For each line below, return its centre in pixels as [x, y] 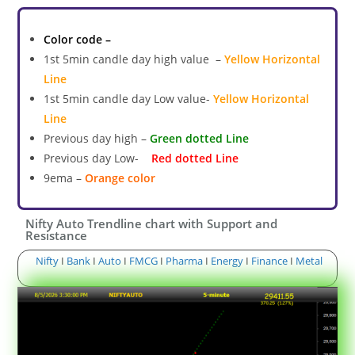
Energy [227, 260]
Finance [269, 260]
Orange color [120, 177]
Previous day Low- [92, 158]
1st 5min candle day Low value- [129, 98]
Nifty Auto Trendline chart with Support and [152, 223]
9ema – [65, 177]
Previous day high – [97, 138]
